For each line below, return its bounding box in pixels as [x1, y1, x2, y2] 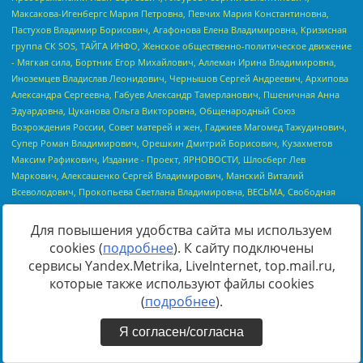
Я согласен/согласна [119, 325, 244, 339]
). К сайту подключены [173, 239, 314, 257]
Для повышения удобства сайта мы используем [31, 221, 332, 239]
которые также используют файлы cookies [49, 275, 314, 293]
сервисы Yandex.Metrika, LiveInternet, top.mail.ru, [28, 257, 335, 275]
